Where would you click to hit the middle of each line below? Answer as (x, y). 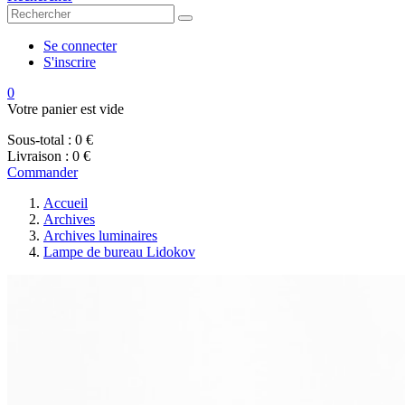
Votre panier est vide (66, 109)
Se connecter (80, 46)
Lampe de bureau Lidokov (119, 252)
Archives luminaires (100, 235)
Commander (42, 172)
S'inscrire (70, 62)
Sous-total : (39, 140)
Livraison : (38, 156)
